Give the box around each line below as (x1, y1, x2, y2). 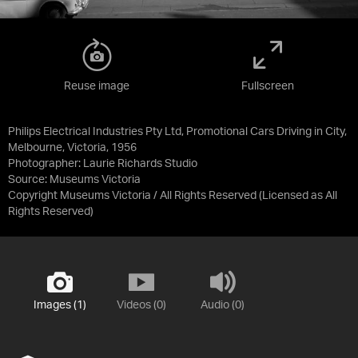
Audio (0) (201, 300, 245, 312)
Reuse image (64, 81, 129, 93)
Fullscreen (241, 81, 294, 93)
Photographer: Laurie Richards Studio (8, 158, 197, 170)
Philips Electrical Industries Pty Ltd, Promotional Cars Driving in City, (8, 126, 347, 138)
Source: (8, 174, 50, 186)
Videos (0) (116, 300, 166, 312)
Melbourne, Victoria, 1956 (8, 142, 137, 154)
